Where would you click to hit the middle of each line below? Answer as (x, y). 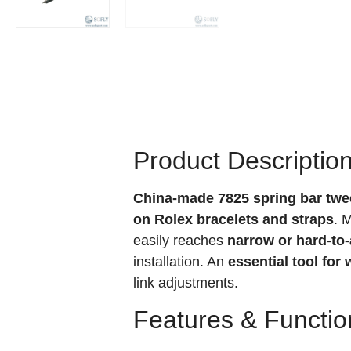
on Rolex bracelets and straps (233, 219)
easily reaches (180, 240)
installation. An (181, 261)
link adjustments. (186, 282)
